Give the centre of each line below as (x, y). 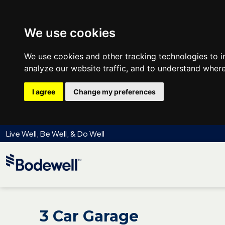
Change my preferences (115, 92)
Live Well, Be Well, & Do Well (55, 133)
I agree (44, 92)
